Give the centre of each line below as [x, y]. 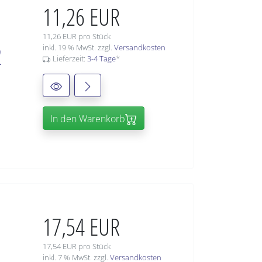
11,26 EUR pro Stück [77, 37]
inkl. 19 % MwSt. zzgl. [78, 48]
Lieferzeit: [70, 59]
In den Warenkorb [88, 119]
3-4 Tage [101, 59]
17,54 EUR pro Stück [77, 247]
